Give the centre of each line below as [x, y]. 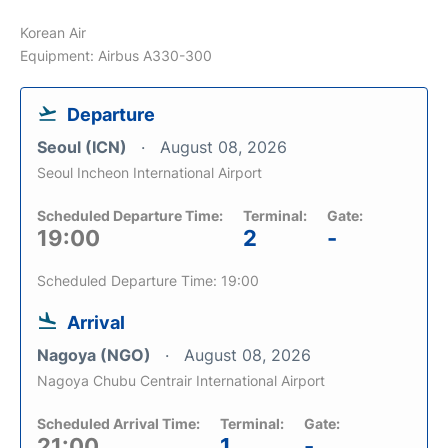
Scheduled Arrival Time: [118, 423]
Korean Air [53, 32]
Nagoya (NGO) [96, 354]
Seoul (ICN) [84, 146]
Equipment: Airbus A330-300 [116, 55]
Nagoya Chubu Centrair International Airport [181, 380]
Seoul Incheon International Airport [149, 172]
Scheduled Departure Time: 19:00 [148, 280]
